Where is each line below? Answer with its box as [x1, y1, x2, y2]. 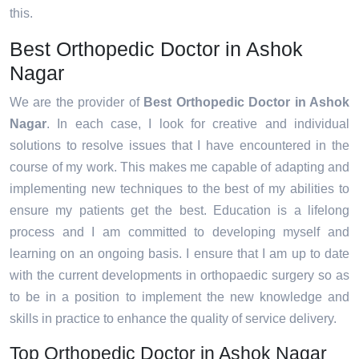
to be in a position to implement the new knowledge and [10, 290, 349, 305]
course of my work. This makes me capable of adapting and [10, 160, 349, 175]
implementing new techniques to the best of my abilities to [10, 182, 349, 196]
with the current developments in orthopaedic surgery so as [10, 268, 349, 283]
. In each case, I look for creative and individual [46, 117, 349, 131]
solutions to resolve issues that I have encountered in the [10, 139, 349, 153]
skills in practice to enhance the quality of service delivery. [10, 312, 337, 326]
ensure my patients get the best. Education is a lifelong [10, 204, 349, 218]
